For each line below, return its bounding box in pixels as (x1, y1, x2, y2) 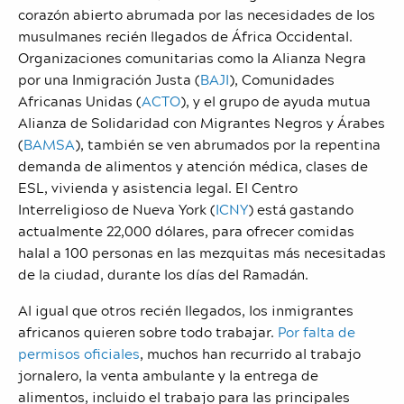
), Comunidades (229, 68, 335, 90)
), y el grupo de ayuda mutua (180, 89, 371, 112)
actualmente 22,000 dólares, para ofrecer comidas (18, 219, 354, 242)
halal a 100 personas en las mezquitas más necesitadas (18, 241, 386, 263)
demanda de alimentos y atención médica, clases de (18, 154, 368, 177)
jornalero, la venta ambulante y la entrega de (18, 363, 318, 386)
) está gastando (248, 197, 353, 220)
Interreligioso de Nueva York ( (18, 197, 216, 220)
